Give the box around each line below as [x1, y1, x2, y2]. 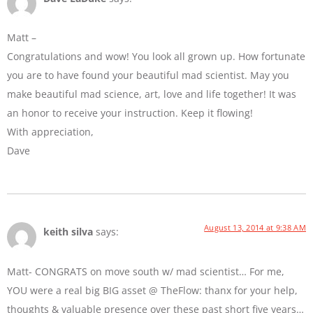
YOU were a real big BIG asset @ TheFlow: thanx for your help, [7, 283, 298, 297]
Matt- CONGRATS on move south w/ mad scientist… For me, [7, 264, 284, 278]
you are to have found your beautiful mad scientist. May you [7, 68, 289, 82]
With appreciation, [7, 125, 94, 139]
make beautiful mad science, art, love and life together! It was [7, 87, 296, 101]
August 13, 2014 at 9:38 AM [204, 222, 306, 233]
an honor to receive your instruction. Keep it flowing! [7, 106, 253, 120]
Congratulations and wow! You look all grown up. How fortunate [7, 50, 305, 64]
